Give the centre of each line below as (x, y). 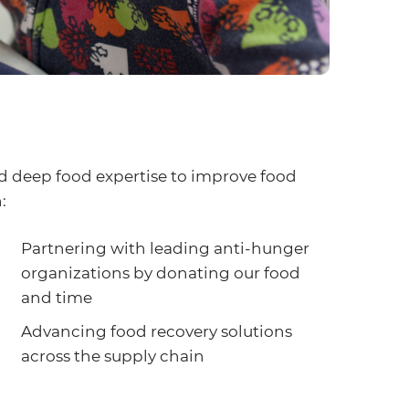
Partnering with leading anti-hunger (166, 248)
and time (57, 297)
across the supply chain (113, 356)
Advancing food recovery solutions (157, 331)
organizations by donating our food (161, 273)
